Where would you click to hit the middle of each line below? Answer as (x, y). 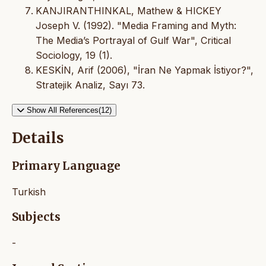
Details (38, 138)
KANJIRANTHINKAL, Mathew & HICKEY (129, 11)
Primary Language (66, 166)
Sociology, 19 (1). (74, 56)
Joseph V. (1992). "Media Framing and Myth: (136, 26)
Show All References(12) (69, 110)
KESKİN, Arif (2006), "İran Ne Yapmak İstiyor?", (145, 70)
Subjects (36, 217)
